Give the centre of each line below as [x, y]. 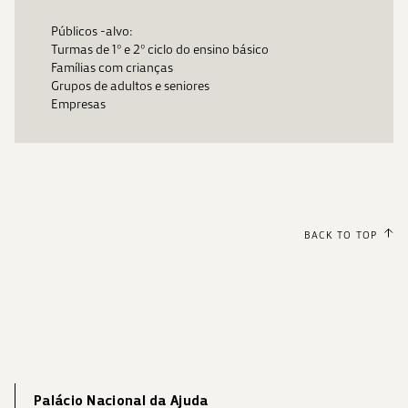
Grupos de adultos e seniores [130, 86]
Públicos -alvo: [92, 31]
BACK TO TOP [340, 235]
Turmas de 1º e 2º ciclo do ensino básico [160, 50]
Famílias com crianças [112, 68]
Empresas [78, 104]
